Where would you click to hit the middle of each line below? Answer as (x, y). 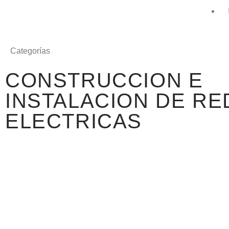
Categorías (30, 51)
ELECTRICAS (74, 121)
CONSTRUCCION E (104, 80)
